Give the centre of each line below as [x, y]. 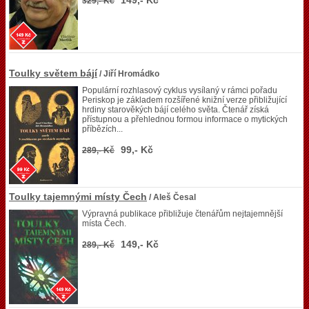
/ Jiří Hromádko [128, 74]
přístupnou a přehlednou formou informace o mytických [185, 119]
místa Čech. [104, 223]
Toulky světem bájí [53, 73]
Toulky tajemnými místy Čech [78, 197]
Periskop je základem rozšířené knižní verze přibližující [185, 100]
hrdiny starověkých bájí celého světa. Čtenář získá [176, 110]
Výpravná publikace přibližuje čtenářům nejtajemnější [182, 214]
